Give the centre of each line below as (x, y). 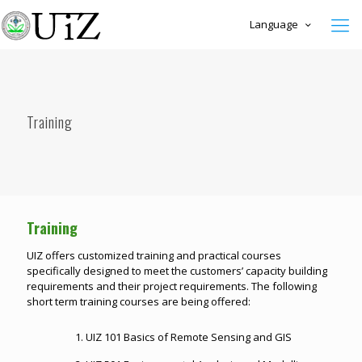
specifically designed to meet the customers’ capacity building (177, 271)
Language (274, 24)
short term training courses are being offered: (139, 301)
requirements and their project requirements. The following (172, 286)
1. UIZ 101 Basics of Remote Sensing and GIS (183, 337)
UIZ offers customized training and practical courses (154, 255)
